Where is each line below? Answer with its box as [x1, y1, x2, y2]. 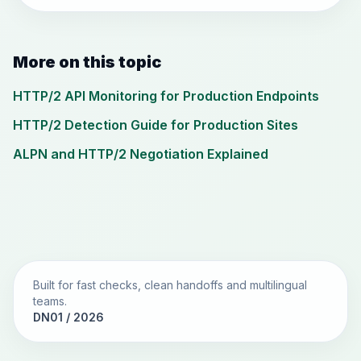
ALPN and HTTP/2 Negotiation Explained [13, 146, 268, 162]
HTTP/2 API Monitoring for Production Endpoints [13, 88, 319, 104]
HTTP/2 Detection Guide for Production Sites [13, 117, 298, 133]
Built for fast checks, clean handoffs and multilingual [33, 278, 307, 292]
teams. [33, 294, 67, 308]
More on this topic [13, 52, 161, 72]
